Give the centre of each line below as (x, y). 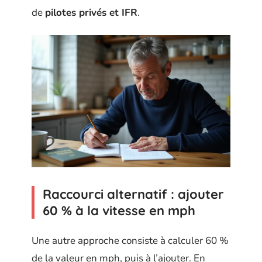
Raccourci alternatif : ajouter (133, 194)
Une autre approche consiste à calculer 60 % (130, 240)
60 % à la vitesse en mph (119, 211)
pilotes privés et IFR (91, 13)
